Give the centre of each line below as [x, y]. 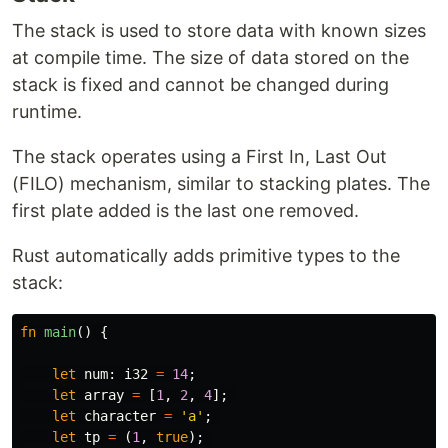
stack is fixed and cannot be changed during [200, 85]
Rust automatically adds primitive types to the [206, 256]
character [120, 416]
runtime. [47, 112]
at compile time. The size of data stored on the [210, 58]
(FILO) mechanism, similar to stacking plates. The [221, 184]
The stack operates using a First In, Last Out [199, 157]
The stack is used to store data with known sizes [219, 31]
